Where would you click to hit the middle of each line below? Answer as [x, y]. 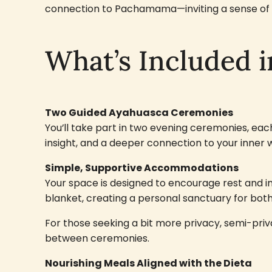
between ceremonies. [97, 239]
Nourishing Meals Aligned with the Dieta [148, 263]
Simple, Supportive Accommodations [141, 168]
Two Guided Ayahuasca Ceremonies [139, 113]
